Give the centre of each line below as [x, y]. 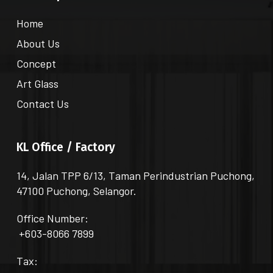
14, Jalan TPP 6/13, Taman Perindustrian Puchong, [135, 175]
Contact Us [42, 103]
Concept [36, 63]
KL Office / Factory [66, 147]
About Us [38, 43]
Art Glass [37, 83]
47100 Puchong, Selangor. [76, 190]
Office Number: [52, 218]
